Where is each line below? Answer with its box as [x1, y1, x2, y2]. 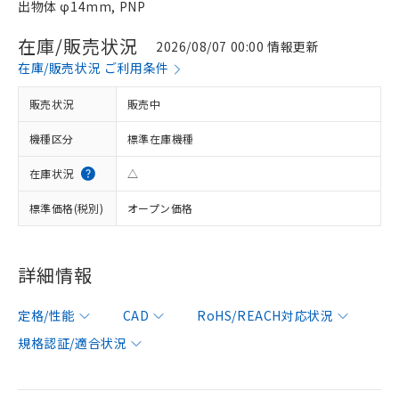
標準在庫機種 [127, 131, 194, 146]
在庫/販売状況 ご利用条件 [18, 59, 169, 77]
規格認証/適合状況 [18, 334, 127, 352]
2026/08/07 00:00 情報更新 [156, 37, 320, 55]
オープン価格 [127, 200, 193, 216]
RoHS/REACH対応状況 [197, 306, 334, 324]
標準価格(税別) [29, 200, 104, 216]
